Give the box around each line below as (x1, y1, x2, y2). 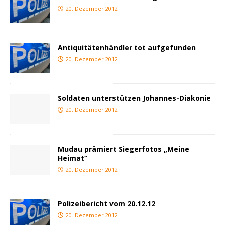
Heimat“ (58, 153, 87, 163)
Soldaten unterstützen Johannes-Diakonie (58, 93, 211, 103)
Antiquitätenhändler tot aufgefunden (58, 43, 196, 53)
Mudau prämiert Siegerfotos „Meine (58, 144, 189, 154)
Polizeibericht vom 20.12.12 (58, 199, 155, 209)
